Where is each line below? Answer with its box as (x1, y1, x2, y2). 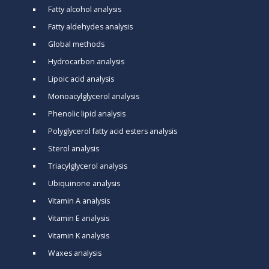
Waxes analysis (48, 247, 101, 258)
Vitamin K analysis (48, 230, 109, 241)
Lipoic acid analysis (48, 73, 114, 84)
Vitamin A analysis (48, 195, 110, 206)
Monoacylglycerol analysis (48, 91, 139, 101)
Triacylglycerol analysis (48, 160, 127, 171)
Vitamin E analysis (48, 213, 109, 223)
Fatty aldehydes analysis (48, 21, 133, 32)
